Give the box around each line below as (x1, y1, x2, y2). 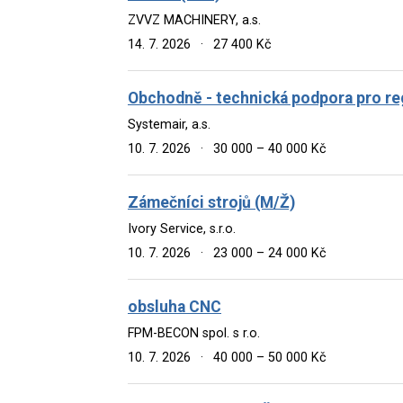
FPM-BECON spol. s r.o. (128, 325, 260, 341)
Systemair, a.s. (128, 116, 210, 132)
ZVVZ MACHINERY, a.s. (128, 12, 261, 28)
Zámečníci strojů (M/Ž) (128, 193, 295, 211)
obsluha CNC (128, 297, 221, 316)
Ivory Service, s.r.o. (128, 220, 236, 237)
